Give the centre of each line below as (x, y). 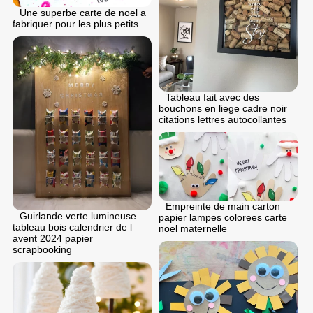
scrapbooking (42, 250)
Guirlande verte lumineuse (78, 216)
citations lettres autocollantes (223, 119)
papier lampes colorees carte (223, 218)
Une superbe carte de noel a (83, 13)
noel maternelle (193, 229)
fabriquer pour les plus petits (75, 24)
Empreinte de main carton (223, 206)
